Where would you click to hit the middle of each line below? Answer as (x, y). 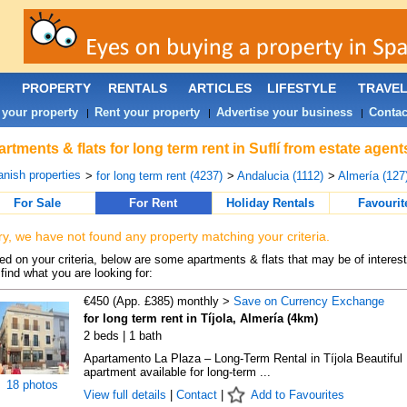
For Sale (37, 203)
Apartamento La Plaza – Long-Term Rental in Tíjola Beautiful (243, 358)
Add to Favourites (297, 395)
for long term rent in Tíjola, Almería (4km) (200, 318)
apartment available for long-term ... (177, 372)
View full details (126, 395)
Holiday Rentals (270, 203)
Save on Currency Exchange (308, 301)
